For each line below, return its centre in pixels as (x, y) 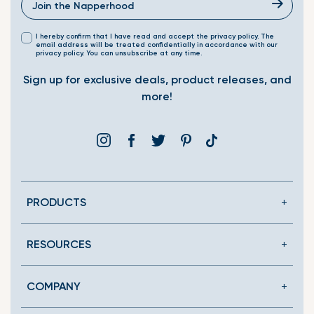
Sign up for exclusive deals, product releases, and (157, 80)
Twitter (182, 141)
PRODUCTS (56, 203)
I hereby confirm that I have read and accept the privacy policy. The (155, 37)
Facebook (161, 141)
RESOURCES (59, 245)
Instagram (134, 141)
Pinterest (214, 141)
